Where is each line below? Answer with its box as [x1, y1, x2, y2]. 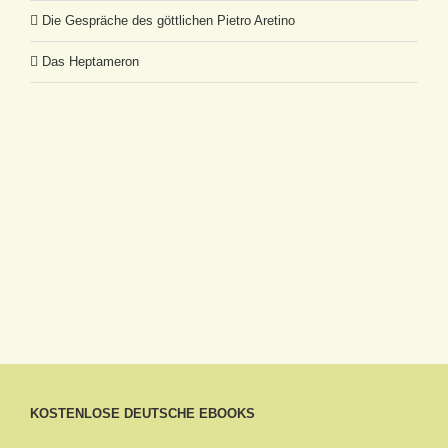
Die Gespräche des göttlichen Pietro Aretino [42, 13, 295, 28]
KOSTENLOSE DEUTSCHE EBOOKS [30, 406, 255, 421]
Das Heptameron [42, 54, 139, 69]
